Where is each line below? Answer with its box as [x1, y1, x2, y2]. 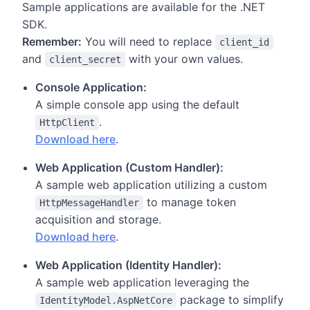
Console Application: [35, 80, 147, 95]
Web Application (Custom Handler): [35, 161, 224, 175]
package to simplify [176, 293, 284, 307]
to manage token [143, 195, 237, 210]
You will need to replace [82, 35, 215, 49]
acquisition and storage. [35, 212, 162, 227]
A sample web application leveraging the [35, 275, 250, 290]
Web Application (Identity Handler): [35, 258, 222, 273]
